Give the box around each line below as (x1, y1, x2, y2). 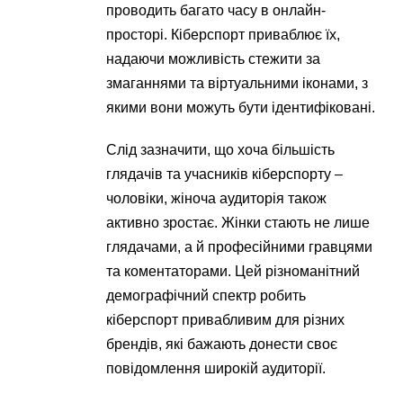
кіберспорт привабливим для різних (106, 312, 345, 328)
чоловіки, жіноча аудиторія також (106, 191, 327, 207)
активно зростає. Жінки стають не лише (106, 215, 371, 231)
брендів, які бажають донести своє (106, 336, 338, 353)
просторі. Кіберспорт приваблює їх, (106, 27, 341, 43)
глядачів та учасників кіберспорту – (106, 166, 344, 183)
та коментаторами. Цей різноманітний (106, 264, 361, 280)
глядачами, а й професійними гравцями (106, 239, 373, 255)
